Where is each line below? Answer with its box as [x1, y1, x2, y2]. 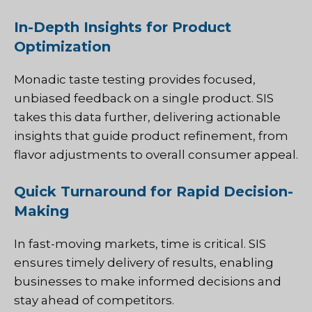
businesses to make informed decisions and [14, 274, 281, 289]
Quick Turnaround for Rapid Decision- [14, 183, 293, 201]
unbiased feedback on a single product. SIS [14, 91, 274, 105]
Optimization [14, 38, 111, 55]
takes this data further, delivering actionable [14, 109, 281, 124]
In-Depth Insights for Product [14, 18, 231, 36]
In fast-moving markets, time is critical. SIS [14, 237, 266, 251]
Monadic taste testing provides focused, [14, 72, 256, 86]
